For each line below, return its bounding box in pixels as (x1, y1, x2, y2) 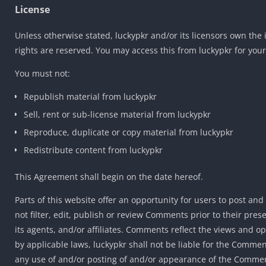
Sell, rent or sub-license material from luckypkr (24, 108, 211, 120)
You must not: (15, 67, 70, 79)
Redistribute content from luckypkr (24, 144, 163, 156)
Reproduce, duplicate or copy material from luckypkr (24, 126, 233, 138)
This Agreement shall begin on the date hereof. (15, 170, 203, 182)
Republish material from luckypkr (24, 90, 157, 102)
